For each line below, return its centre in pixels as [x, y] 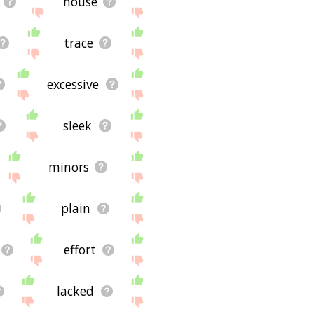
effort [80, 250]
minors [69, 167]
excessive [73, 84]
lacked [76, 291]
